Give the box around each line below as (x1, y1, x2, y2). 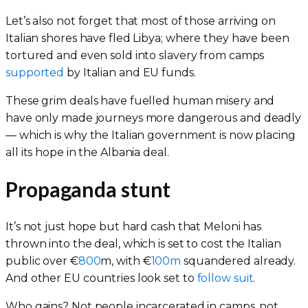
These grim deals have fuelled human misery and (5, 93, 275, 107)
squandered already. (181, 254, 296, 267)
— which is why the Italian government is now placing (5, 128, 296, 142)
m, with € (100, 254, 151, 267)
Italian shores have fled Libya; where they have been (5, 31, 289, 45)
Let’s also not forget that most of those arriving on (5, 14, 276, 27)
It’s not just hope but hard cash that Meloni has (5, 219, 262, 233)
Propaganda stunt (5, 176, 171, 201)
